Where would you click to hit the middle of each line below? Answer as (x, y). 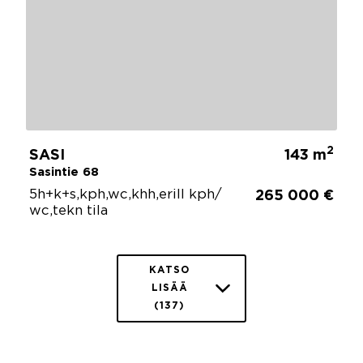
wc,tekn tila (68, 211)
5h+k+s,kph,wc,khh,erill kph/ (126, 194)
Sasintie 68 (64, 172)
